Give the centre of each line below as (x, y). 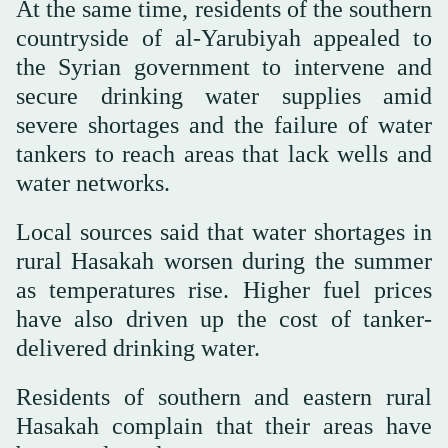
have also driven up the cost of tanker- (224, 318)
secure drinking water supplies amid (224, 95)
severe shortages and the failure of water (224, 124)
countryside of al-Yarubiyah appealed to (224, 37)
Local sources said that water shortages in (224, 231)
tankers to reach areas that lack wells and (224, 153)
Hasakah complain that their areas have (224, 425)
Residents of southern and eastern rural (224, 396)
